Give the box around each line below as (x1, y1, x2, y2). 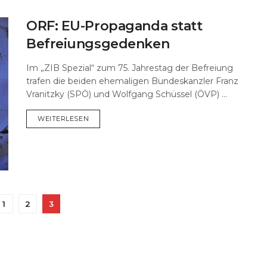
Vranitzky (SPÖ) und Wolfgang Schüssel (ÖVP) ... (26, 88, 227, 100)
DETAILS (88, 113, 118, 122)
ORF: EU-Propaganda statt (26, 17, 203, 34)
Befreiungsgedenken (26, 35, 170, 52)
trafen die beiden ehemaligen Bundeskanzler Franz (26, 75, 238, 86)
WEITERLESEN (38, 114, 89, 123)
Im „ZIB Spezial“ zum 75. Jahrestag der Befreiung (26, 62, 233, 73)
